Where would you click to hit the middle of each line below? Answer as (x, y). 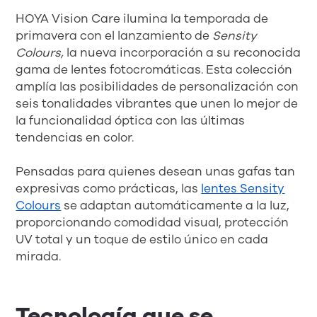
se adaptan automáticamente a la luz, (175, 205)
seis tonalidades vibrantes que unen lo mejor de (157, 103)
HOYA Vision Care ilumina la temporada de (142, 18)
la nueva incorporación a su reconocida (183, 52)
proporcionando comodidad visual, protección (152, 222)
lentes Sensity (243, 188)
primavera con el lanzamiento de (114, 35)
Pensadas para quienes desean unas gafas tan (156, 171)
